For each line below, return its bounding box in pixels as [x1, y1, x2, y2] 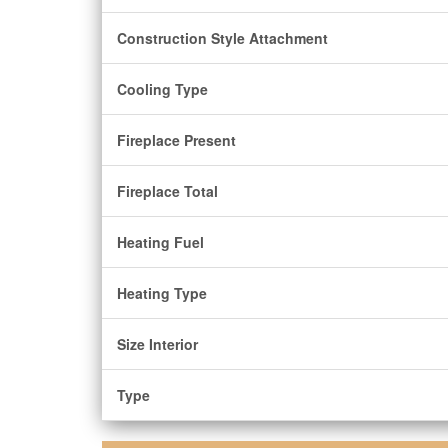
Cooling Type [117, 79, 208, 99]
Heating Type [117, 283, 207, 303]
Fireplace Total [117, 181, 218, 201]
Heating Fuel [117, 232, 204, 252]
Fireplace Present [117, 130, 236, 150]
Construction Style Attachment [117, 28, 328, 48]
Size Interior [117, 334, 198, 354]
